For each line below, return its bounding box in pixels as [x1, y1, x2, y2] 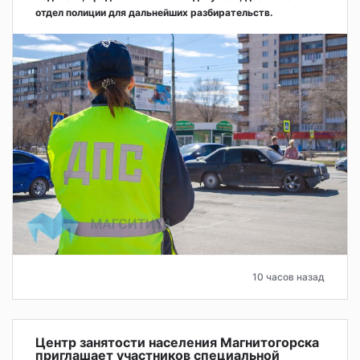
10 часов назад [252, 271, 325, 284]
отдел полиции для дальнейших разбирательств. [35, 6, 273, 18]
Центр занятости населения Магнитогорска [35, 334, 319, 351]
